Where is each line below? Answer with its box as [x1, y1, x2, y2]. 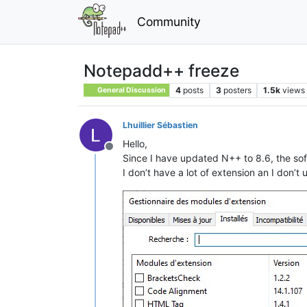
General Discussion [96, 85, 167, 95]
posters [223, 84, 251, 95]
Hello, [123, 137, 147, 149]
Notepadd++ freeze [84, 60, 239, 81]
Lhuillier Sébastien [123, 119, 198, 130]
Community [136, 14, 201, 29]
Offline [108, 146, 143, 160]
